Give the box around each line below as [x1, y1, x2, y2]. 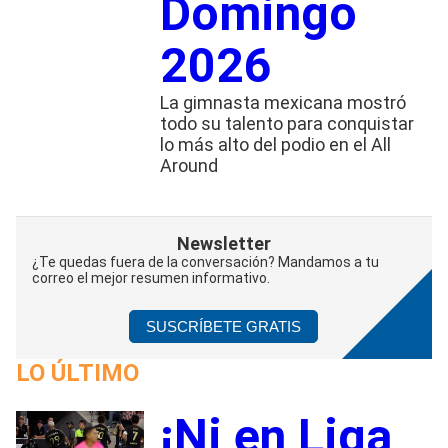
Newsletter [176, 232, 271, 254]
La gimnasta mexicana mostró [159, 91, 406, 113]
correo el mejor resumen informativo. [32, 269, 270, 286]
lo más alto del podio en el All [159, 133, 391, 155]
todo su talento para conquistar [159, 112, 414, 134]
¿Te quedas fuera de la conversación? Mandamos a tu [32, 253, 379, 270]
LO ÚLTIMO [16, 358, 139, 387]
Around [159, 154, 222, 176]
